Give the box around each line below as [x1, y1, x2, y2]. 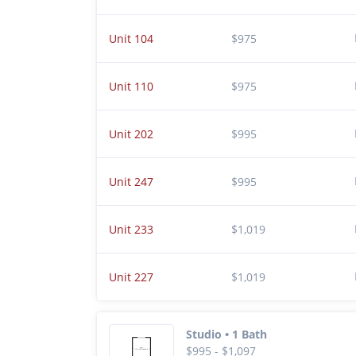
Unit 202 [109, 126, 153, 141]
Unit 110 [109, 79, 153, 94]
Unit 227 [109, 269, 153, 284]
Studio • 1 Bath [186, 327, 267, 342]
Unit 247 [109, 174, 153, 189]
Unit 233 [109, 222, 153, 237]
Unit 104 [109, 31, 153, 46]
